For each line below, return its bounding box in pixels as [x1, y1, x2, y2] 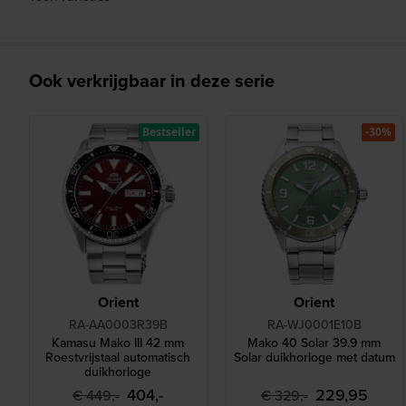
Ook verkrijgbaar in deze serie [29, 66, 275, 93]
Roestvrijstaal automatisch [45, 348, 191, 367]
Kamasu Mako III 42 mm [52, 333, 185, 353]
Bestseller [141, 123, 196, 140]
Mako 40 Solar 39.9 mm [247, 333, 382, 353]
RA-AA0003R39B [68, 315, 168, 334]
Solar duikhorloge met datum [233, 348, 395, 367]
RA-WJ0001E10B [266, 315, 362, 334]
